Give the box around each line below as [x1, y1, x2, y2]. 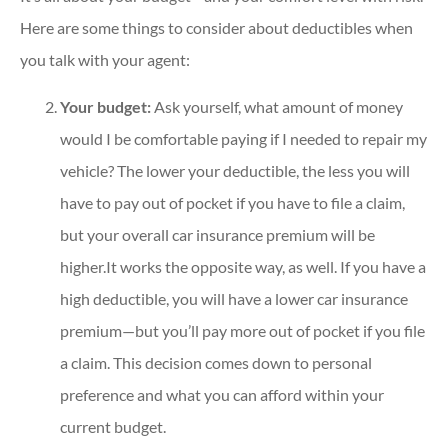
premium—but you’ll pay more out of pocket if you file [60, 320, 425, 340]
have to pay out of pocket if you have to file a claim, [60, 192, 405, 212]
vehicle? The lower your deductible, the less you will [60, 160, 410, 180]
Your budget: [60, 96, 151, 116]
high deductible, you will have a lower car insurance [60, 288, 408, 308]
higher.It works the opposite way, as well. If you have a [60, 256, 426, 276]
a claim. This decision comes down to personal [60, 352, 372, 372]
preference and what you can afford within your [60, 384, 384, 404]
